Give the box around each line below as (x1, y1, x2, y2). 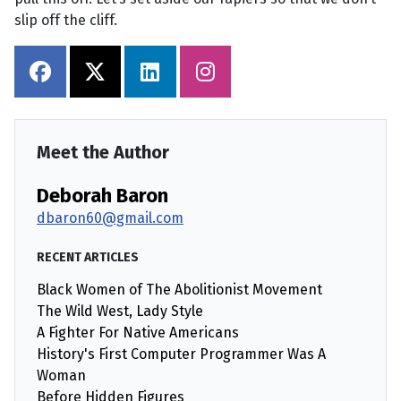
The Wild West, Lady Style (37, 302, 203, 320)
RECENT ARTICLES (37, 249, 139, 265)
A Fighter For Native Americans (37, 323, 239, 341)
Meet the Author (37, 141, 169, 163)
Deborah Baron (37, 183, 168, 208)
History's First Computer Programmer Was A (37, 345, 326, 363)
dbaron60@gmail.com (37, 209, 183, 226)
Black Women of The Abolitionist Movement (37, 280, 322, 298)
